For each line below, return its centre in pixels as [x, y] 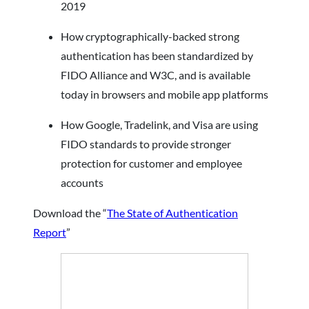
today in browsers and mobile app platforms [165, 94]
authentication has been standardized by [157, 55]
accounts [82, 182]
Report [50, 232]
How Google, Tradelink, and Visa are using [159, 124]
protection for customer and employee [151, 163]
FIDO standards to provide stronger [146, 143]
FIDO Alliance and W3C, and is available [156, 74]
